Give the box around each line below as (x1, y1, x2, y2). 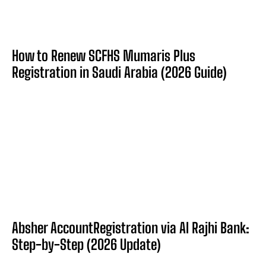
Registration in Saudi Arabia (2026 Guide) (12, 63, 227, 81)
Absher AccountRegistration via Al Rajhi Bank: (12, 218, 249, 236)
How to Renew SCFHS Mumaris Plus (12, 46, 195, 64)
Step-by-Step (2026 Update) (12, 235, 161, 253)
